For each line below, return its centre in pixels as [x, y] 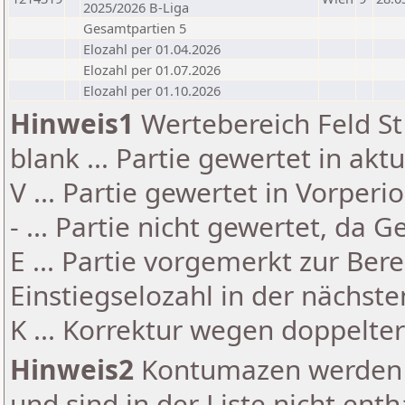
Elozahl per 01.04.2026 [152, 49]
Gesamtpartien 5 [135, 28]
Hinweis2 [72, 369]
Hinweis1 [72, 123]
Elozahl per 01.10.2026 [152, 90]
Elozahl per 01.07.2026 [152, 70]
